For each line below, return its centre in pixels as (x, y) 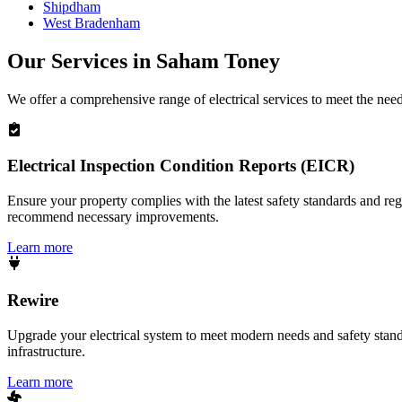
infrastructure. (46, 351)
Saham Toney (218, 61)
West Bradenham (92, 22)
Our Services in (82, 61)
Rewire (33, 300)
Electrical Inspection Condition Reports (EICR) (181, 166)
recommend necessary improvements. (113, 217)
